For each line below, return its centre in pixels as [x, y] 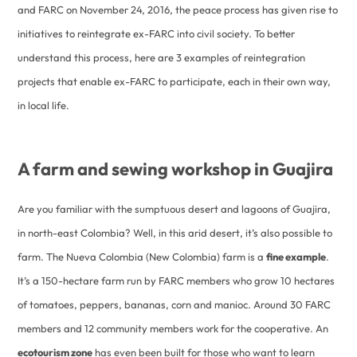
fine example [296, 257]
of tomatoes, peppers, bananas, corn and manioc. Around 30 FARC [175, 304]
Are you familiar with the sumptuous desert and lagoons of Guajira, [175, 209]
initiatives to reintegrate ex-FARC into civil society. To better [157, 33]
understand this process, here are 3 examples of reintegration [162, 57]
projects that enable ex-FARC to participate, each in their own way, [175, 81]
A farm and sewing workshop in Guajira [176, 169]
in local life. [44, 105]
